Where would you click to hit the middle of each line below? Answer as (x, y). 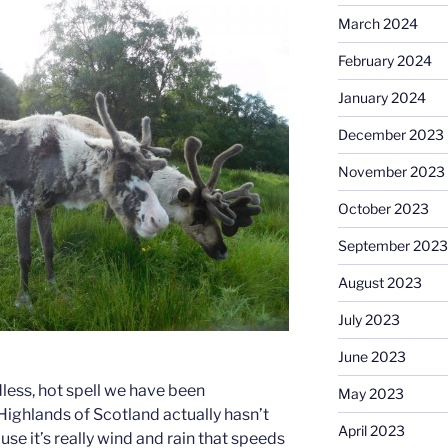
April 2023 (371, 431)
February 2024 (384, 61)
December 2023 (390, 135)
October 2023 (383, 209)
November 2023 (391, 172)
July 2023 (368, 320)
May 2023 (370, 394)
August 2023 (379, 283)
